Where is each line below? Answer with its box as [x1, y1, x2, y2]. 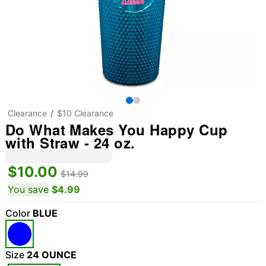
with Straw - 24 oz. [5, 132, 135, 153]
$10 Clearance [56, 108, 113, 118]
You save [7, 183, 49, 195]
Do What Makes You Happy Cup [5, 119, 228, 140]
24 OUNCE [26, 249, 77, 261]
